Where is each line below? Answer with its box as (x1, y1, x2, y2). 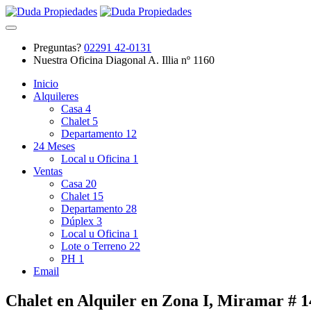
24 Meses (33, 140, 75, 152)
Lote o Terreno (61, 240, 129, 252)
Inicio (33, 78, 58, 90)
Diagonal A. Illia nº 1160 (106, 54, 215, 66)
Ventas (33, 165, 62, 177)
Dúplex (61, 215, 96, 227)
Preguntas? (33, 42, 81, 53)
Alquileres (33, 90, 78, 102)
